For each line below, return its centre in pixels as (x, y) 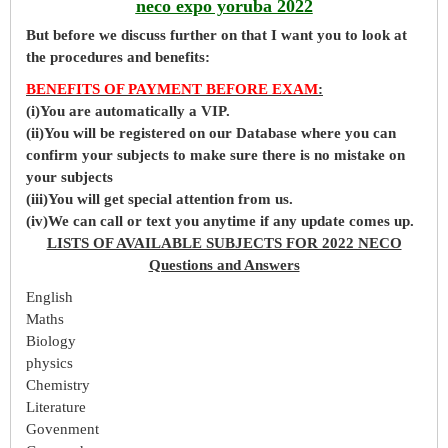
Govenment (62, 429)
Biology (51, 341)
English (49, 297)
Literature (56, 407)
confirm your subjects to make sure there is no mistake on (215, 155)
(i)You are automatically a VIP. (128, 111)
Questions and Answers (224, 265)
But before (60, 35)
